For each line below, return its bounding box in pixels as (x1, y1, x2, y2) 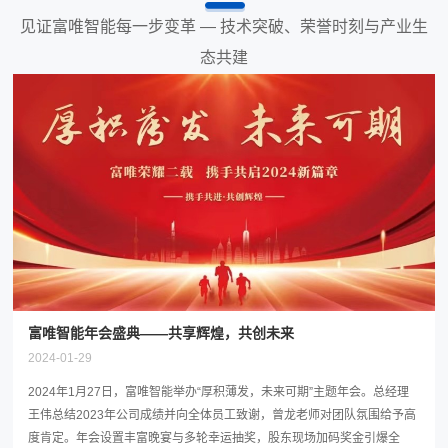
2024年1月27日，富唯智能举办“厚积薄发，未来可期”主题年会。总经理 (28, 385, 410, 400)
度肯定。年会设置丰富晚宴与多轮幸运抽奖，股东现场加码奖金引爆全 (28, 431, 401, 446)
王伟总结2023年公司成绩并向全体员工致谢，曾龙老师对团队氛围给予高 (28, 408, 417, 423)
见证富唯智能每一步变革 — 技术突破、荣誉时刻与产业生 (20, 18, 428, 36)
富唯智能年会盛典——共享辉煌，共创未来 (28, 325, 295, 342)
